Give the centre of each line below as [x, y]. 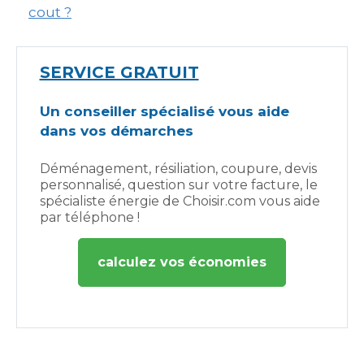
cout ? [50, 12]
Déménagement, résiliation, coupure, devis [178, 169]
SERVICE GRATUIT [119, 72]
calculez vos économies [182, 262]
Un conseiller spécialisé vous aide [164, 111]
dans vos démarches [116, 131]
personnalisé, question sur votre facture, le [178, 185]
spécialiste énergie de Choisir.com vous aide [180, 201]
